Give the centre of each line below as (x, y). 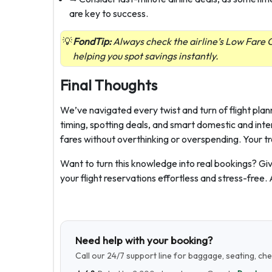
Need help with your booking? (144, 240)
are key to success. (109, 13)
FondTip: (92, 41)
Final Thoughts (109, 85)
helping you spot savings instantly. (146, 56)
